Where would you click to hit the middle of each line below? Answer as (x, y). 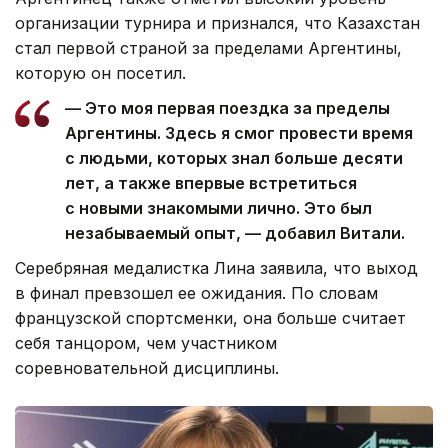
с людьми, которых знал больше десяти (234, 157)
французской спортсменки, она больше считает (210, 317)
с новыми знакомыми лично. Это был (218, 207)
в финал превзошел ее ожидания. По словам (196, 292)
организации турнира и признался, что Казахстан (217, 22)
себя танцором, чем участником (146, 342)
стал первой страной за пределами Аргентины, (208, 47)
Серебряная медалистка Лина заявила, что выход (216, 267)
